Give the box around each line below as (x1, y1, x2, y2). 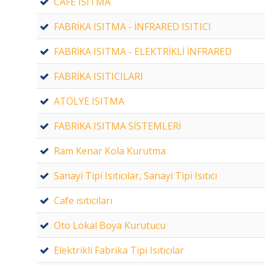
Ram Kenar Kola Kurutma (54, 144, 166, 157)
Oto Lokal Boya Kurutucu (54, 218, 166, 232)
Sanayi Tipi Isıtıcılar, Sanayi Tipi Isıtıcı (54, 169, 217, 182)
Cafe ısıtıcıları (54, 193, 112, 207)
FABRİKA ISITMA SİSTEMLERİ (54, 119, 181, 132)
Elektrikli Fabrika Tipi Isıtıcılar (54, 243, 184, 257)
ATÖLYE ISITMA (54, 94, 124, 108)
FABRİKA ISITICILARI (54, 69, 143, 83)
